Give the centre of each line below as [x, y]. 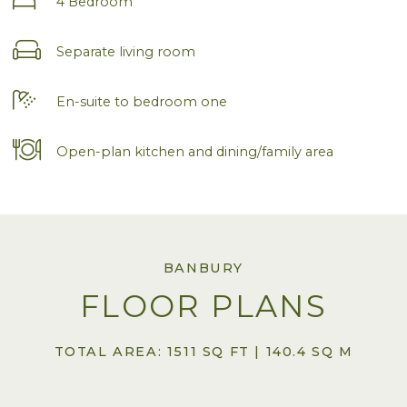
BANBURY [203, 268]
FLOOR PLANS [203, 306]
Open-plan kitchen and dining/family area [195, 151]
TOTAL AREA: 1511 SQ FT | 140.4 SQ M [203, 352]
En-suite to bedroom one [142, 101]
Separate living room [126, 51]
